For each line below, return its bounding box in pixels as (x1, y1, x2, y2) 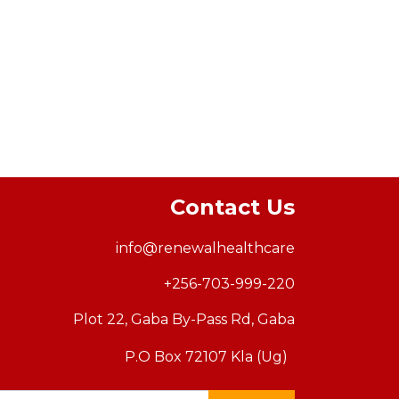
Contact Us (164, 194, 295, 221)
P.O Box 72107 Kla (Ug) (121, 348, 288, 366)
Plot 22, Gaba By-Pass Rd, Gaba (73, 311, 295, 329)
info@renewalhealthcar (116, 240, 286, 257)
